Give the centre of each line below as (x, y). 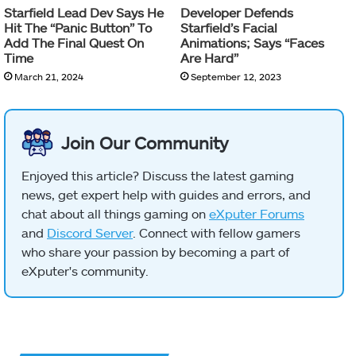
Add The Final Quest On (74, 42)
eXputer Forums (257, 213)
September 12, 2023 (236, 76)
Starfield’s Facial (229, 27)
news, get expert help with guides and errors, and (166, 194)
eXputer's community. (85, 270)
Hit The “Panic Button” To (78, 27)
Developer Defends (237, 12)
